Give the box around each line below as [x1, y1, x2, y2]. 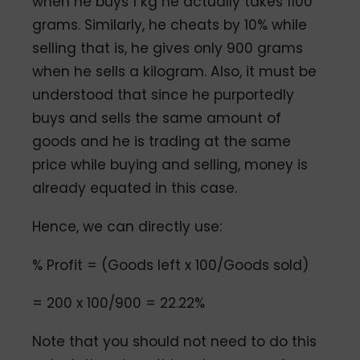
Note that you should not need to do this [32, 332, 317, 352]
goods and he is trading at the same [32, 131, 292, 151]
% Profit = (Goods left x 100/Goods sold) [32, 255, 309, 275]
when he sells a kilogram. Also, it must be [32, 61, 317, 81]
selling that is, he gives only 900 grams [32, 38, 304, 58]
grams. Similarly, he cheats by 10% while [32, 14, 308, 35]
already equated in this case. [32, 178, 238, 198]
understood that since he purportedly [32, 84, 295, 104]
